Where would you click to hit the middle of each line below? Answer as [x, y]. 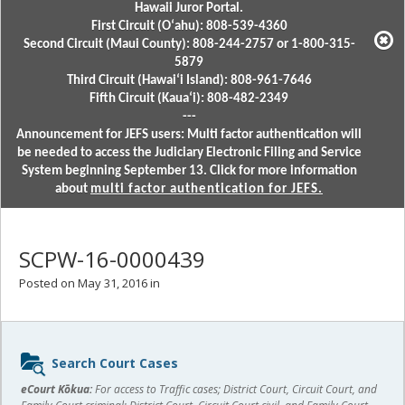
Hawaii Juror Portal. [189, 9]
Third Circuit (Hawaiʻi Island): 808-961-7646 [189, 81]
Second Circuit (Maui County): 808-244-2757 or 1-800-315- [189, 45]
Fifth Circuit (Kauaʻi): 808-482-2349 [189, 99]
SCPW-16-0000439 [112, 259]
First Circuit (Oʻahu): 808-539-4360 [189, 27]
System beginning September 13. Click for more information [189, 171]
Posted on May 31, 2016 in [89, 283]
